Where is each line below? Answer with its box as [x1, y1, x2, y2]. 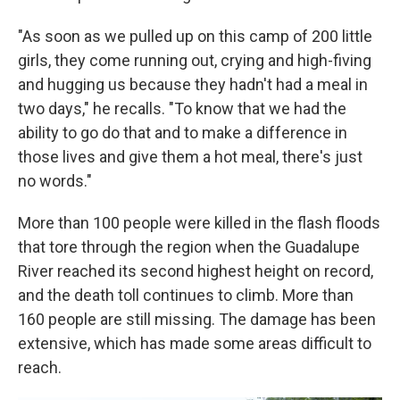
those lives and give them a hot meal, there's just [18, 146, 362, 166]
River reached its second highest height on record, [18, 261, 373, 280]
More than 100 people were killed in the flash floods [18, 212, 380, 232]
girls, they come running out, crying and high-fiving [18, 50, 371, 70]
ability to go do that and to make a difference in [18, 122, 347, 142]
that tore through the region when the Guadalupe [18, 237, 360, 256]
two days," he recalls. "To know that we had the [18, 98, 346, 118]
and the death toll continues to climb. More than [18, 285, 354, 304]
